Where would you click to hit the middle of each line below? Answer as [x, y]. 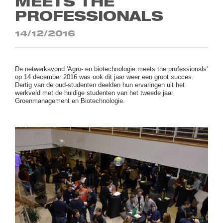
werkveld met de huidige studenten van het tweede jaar [94, 93]
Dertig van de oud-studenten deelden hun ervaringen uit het [100, 85]
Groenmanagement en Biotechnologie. [70, 101]
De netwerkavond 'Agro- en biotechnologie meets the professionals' [111, 69]
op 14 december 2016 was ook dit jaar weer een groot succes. [105, 77]
